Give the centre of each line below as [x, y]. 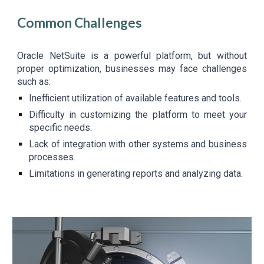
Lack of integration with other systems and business [138, 144]
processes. [52, 157]
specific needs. [61, 128]
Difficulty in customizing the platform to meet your [138, 115]
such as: [34, 82]
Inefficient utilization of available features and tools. [136, 98]
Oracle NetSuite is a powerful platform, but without [132, 56]
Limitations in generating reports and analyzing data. [136, 174]
